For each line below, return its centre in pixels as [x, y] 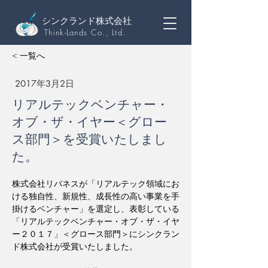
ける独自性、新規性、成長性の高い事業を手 [96, 196]
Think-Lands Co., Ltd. [87, 32]
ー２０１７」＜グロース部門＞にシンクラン [96, 234]
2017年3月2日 [45, 83]
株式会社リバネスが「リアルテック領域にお [96, 183]
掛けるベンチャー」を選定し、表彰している [96, 208]
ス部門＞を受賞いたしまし [89, 139]
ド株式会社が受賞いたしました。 [75, 246]
